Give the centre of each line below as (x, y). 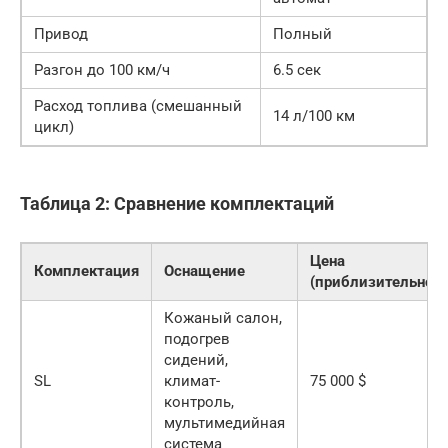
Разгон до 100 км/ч (102, 70)
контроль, (199, 402)
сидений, (196, 360)
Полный (302, 34)
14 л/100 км (314, 116)
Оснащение (204, 271)
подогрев (197, 339)
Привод (61, 34)
